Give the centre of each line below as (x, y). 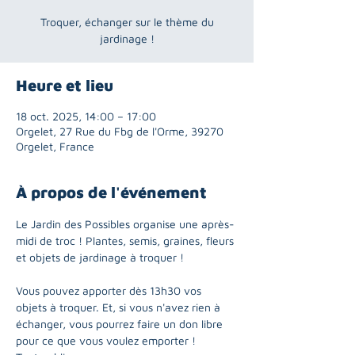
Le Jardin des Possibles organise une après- (125, 224)
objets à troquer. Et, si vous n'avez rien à (120, 307)
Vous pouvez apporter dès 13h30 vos (110, 290)
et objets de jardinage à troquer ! (100, 257)
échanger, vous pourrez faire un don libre (121, 324)
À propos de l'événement (111, 192)
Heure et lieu (65, 85)
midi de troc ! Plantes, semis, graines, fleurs (126, 240)
